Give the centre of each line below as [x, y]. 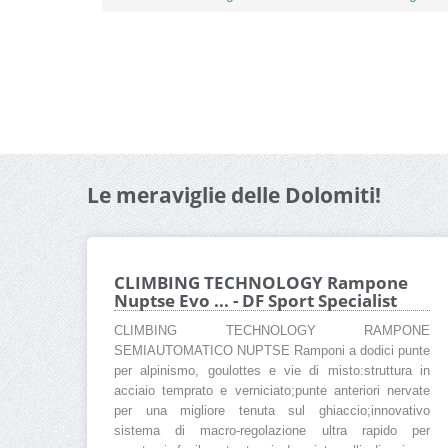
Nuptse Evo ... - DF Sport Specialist [255, 301]
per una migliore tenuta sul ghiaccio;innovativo [272, 411]
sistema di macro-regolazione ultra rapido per [272, 431]
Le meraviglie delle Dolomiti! [234, 195]
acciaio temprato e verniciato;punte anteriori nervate [272, 391]
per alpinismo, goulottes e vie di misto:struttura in [272, 371]
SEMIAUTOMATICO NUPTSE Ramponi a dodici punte [272, 351]
